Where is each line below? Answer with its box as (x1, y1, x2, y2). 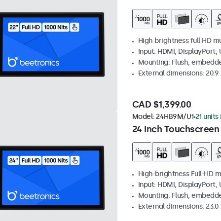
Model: (132, 112, 156, 121)
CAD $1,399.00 (132, 99, 191, 110)
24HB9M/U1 (156, 112, 194, 121)
